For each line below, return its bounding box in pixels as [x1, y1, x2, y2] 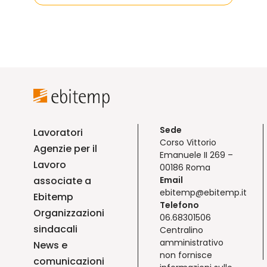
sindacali [33, 222, 77, 236]
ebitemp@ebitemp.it [160, 187, 247, 198]
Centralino [160, 224, 203, 236]
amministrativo [160, 237, 223, 249]
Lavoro [33, 158, 66, 172]
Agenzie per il [33, 142, 97, 156]
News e [33, 238, 67, 252]
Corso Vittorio [160, 136, 216, 148]
